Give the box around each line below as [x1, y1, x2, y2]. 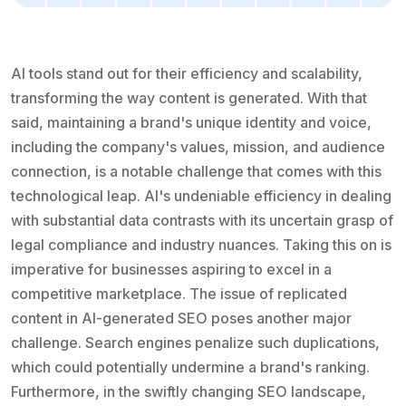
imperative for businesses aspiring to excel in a [11, 259, 332, 278]
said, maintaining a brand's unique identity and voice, [11, 112, 372, 131]
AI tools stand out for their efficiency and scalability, [11, 63, 362, 82]
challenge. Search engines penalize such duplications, [11, 333, 380, 352]
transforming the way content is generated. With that [11, 88, 367, 107]
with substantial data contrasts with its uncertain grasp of [11, 210, 393, 229]
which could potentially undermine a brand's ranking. [11, 357, 370, 376]
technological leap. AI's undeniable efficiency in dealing [11, 186, 391, 205]
